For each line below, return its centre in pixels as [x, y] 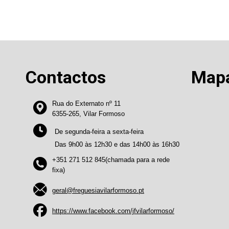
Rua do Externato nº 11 [86, 104]
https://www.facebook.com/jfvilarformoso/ [113, 211]
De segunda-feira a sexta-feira [99, 132]
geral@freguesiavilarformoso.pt [98, 191]
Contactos [66, 77]
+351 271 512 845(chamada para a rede [111, 160]
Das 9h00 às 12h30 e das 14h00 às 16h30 [117, 145]
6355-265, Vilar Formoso [88, 114]
